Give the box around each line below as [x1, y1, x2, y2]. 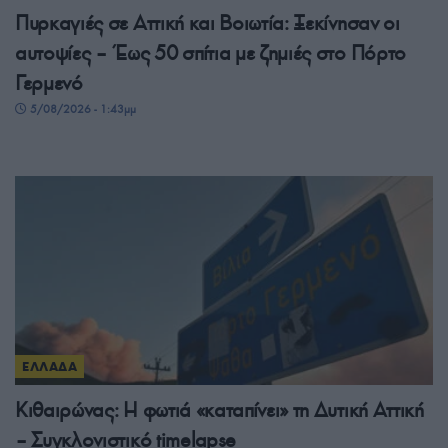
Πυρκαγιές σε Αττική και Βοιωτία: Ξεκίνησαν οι [15, 10, 400, 37]
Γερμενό [15, 70, 83, 97]
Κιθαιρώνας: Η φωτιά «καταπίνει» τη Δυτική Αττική [15, 397, 424, 424]
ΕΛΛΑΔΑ [22, 359, 78, 375]
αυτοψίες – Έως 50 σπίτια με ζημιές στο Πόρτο [15, 40, 406, 67]
